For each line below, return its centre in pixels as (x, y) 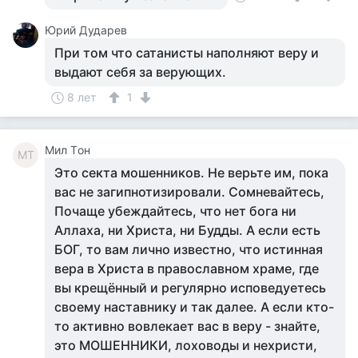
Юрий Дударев (86, 30)
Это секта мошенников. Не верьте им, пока (191, 173)
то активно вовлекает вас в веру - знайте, (187, 326)
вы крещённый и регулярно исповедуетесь (190, 288)
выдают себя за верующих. (140, 72)
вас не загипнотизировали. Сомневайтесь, (189, 192)
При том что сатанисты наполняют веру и (187, 53)
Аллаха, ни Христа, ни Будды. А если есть (187, 230)
